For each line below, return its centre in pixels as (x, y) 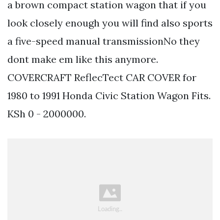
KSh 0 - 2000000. (47, 113)
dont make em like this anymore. (83, 59)
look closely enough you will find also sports (110, 23)
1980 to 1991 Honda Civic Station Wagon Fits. (109, 95)
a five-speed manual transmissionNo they (104, 41)
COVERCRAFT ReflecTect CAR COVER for (102, 77)
